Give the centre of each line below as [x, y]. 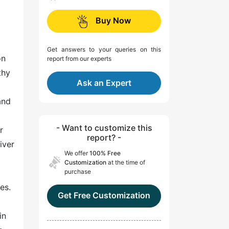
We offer [77, 153]
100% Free [105, 153]
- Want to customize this [104, 128]
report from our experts [79, 59]
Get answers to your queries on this [104, 50]
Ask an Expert [104, 83]
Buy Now [113, 21]
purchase [78, 172]
